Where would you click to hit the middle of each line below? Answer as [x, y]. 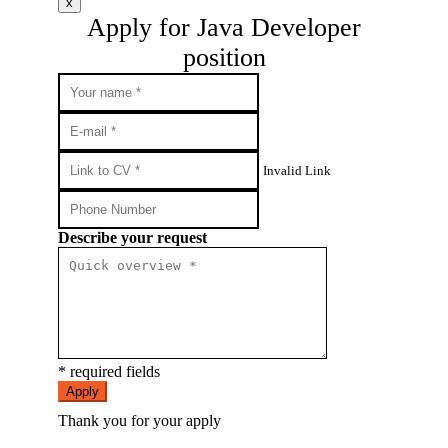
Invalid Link [297, 171]
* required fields [109, 372]
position [224, 58]
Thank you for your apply [139, 421]
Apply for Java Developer [224, 28]
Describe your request [132, 238]
